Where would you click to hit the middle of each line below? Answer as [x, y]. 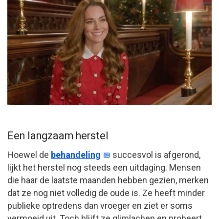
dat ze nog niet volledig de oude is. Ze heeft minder [106, 193]
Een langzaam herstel [58, 136]
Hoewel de [29, 155]
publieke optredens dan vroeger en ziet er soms [100, 206]
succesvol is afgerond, [156, 155]
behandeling [76, 155]
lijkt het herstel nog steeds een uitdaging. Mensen [104, 168]
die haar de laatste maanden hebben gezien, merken [108, 180]
